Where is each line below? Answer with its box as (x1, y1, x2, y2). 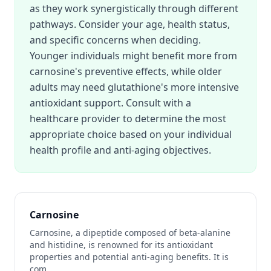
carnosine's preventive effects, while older (30, 65, 222, 78)
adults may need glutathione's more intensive (30, 80, 239, 94)
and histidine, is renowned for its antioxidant (30, 239, 213, 250)
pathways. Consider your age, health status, (30, 18, 230, 31)
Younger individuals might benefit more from (30, 49, 237, 62)
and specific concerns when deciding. (30, 33, 201, 47)
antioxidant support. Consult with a (30, 96, 191, 109)
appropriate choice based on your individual (30, 128, 232, 141)
